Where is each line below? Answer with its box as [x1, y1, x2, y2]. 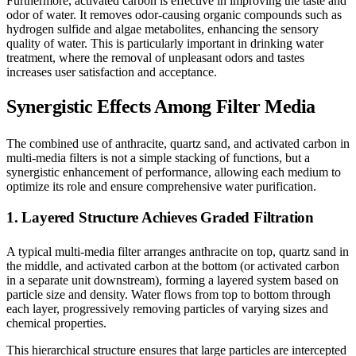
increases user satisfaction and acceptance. [6, 64, 217, 79]
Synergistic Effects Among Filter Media [6, 95, 315, 117]
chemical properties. [6, 315, 106, 330]
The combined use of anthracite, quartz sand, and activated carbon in [6, 136, 350, 150]
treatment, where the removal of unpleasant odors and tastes [6, 50, 304, 64]
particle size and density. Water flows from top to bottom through [6, 287, 331, 301]
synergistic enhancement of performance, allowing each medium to [6, 164, 341, 179]
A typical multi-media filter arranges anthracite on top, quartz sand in [6, 244, 349, 258]
